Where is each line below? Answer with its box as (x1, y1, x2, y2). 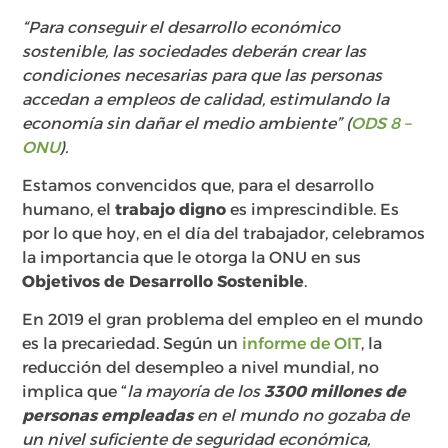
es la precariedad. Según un (22, 334, 243, 354)
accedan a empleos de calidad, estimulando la (22, 89, 390, 109)
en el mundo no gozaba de (193, 406, 410, 426)
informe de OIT (242, 334, 362, 354)
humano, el (22, 200, 116, 219)
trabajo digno (115, 200, 227, 219)
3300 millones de (264, 382, 407, 402)
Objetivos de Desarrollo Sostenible (22, 272, 305, 291)
